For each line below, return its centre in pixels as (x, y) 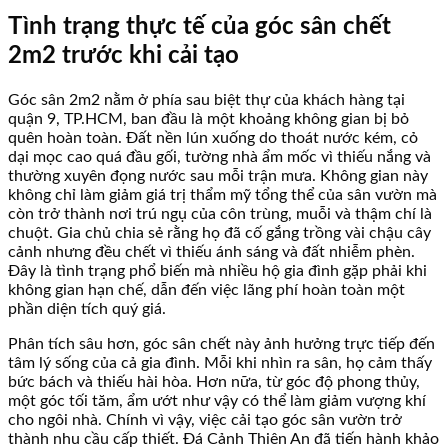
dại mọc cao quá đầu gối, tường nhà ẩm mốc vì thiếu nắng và (219, 157)
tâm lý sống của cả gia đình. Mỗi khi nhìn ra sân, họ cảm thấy (220, 363)
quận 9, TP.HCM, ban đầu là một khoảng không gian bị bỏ (208, 119)
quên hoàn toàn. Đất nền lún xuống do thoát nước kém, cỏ (213, 138)
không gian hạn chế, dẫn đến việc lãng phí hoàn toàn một (206, 290)
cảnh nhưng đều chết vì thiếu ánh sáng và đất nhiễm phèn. (211, 252)
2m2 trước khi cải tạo (123, 56)
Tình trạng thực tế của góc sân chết (199, 27)
